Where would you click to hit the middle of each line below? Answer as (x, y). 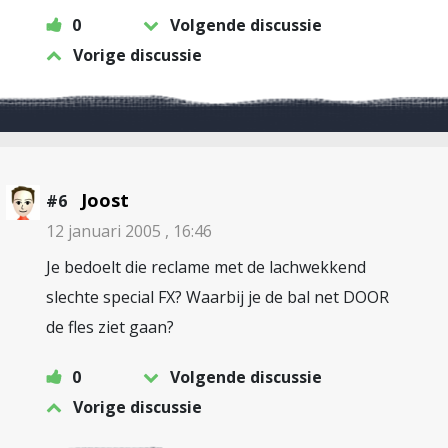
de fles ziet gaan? (110, 327)
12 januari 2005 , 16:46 (129, 231)
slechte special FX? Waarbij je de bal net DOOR (217, 297)
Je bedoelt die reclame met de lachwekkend (206, 267)
